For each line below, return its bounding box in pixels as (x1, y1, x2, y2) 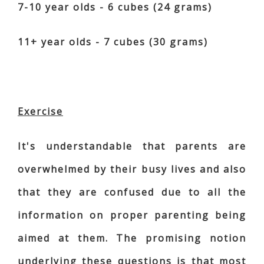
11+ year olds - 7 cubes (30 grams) (18, 35, 212, 49)
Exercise (18, 105, 63, 118)
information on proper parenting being (18, 209, 246, 222)
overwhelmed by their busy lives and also (18, 163, 246, 176)
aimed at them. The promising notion (18, 232, 246, 245)
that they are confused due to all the (18, 186, 246, 199)
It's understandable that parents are (18, 140, 246, 153)
